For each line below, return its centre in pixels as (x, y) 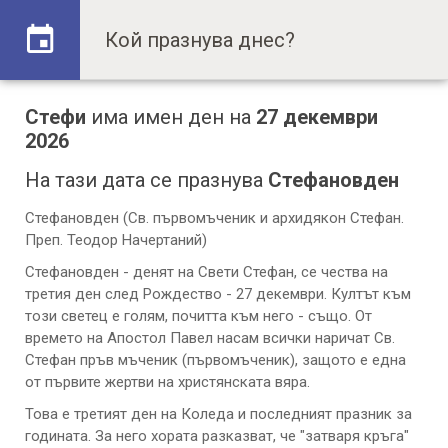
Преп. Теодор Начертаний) (116, 240)
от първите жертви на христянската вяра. (167, 382)
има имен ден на (171, 117)
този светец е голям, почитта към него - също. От (198, 316)
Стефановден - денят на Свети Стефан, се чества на (206, 272)
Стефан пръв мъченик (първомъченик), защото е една (215, 360)
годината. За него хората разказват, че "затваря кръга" (217, 436)
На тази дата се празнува (146, 180)
